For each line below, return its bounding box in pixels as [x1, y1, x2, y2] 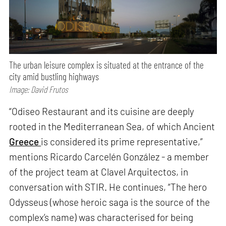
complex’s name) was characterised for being [9, 211, 194, 223]
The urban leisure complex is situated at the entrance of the [9, 59, 204, 71]
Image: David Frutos [9, 83, 68, 95]
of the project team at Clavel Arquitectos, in [9, 166, 189, 178]
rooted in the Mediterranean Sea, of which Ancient [9, 121, 215, 133]
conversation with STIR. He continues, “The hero [9, 181, 207, 193]
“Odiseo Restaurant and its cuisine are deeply [9, 105, 195, 118]
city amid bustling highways [9, 70, 99, 82]
